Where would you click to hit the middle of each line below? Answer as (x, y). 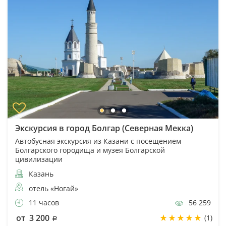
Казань (40, 174)
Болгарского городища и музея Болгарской (90, 150)
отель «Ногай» (53, 188)
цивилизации (39, 159)
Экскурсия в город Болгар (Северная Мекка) (104, 128)
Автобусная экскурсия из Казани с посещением (98, 141)
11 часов (43, 202)
